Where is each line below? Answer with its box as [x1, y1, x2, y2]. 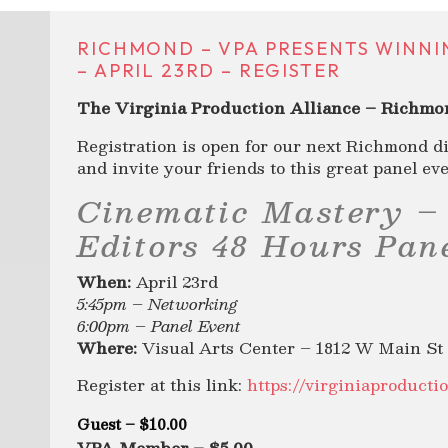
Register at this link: [77, 371, 248, 399]
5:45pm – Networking [77, 289, 238, 317]
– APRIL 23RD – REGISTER [77, 59, 341, 83]
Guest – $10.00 [77, 412, 188, 437]
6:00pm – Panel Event [77, 311, 242, 339]
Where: [77, 333, 138, 361]
